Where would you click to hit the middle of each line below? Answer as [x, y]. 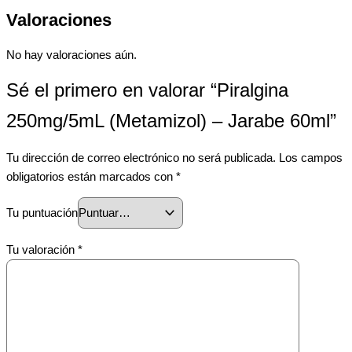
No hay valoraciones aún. [71, 55]
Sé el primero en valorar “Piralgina [147, 91]
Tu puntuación [42, 213]
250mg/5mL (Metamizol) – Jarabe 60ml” [171, 121]
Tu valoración [42, 249]
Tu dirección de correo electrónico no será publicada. [141, 158]
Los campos [311, 158]
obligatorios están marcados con [91, 176]
